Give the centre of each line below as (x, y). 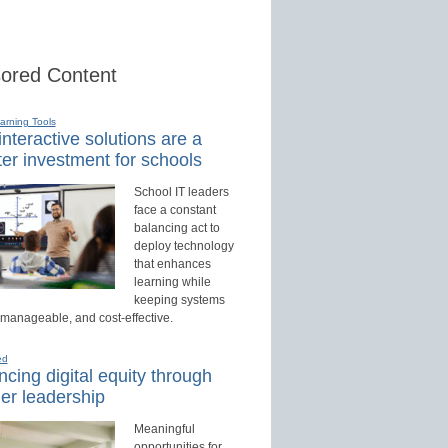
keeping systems (179, 300)
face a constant (174, 210)
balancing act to (176, 228)
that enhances (172, 264)
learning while (172, 282)
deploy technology (183, 246)
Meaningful (164, 429)
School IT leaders (181, 192)
